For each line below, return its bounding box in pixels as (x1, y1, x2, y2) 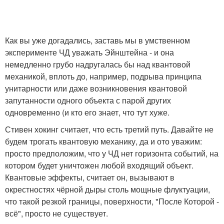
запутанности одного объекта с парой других (5, 94, 171, 106)
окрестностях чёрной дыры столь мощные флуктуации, (5, 183, 210, 195)
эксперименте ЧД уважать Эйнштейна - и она (5, 46, 174, 58)
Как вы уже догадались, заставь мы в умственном (5, 34, 190, 46)
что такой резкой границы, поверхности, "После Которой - (5, 195, 219, 207)
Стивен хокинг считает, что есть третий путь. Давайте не (5, 123, 213, 135)
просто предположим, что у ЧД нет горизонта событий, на (5, 147, 218, 159)
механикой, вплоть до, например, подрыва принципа (5, 70, 201, 82)
